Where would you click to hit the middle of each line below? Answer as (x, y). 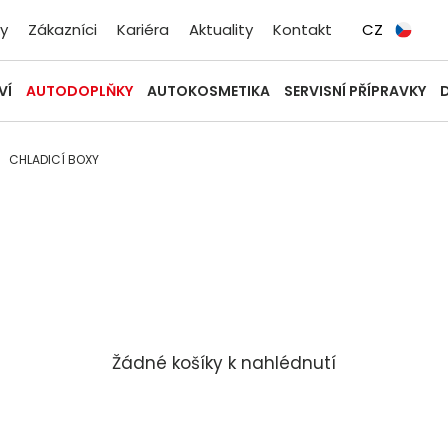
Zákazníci (62, 29)
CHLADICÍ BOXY (54, 159)
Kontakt (302, 29)
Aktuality (221, 29)
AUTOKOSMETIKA (208, 91)
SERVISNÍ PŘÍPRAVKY (355, 91)
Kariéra (143, 29)
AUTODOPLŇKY (79, 91)
